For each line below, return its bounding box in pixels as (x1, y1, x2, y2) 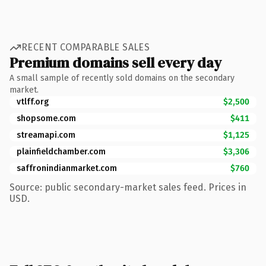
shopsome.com (17, 113, 76, 123)
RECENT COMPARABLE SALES (21, 42, 150, 53)
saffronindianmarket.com (17, 163, 117, 173)
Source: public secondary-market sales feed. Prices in (9, 181, 246, 193)
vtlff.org (17, 96, 49, 107)
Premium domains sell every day (9, 52, 221, 72)
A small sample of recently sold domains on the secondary (9, 72, 235, 83)
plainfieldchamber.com (17, 146, 106, 157)
